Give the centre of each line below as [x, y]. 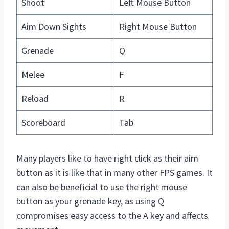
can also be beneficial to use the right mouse [102, 187]
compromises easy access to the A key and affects [112, 216]
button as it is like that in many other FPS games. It [114, 173]
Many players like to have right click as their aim [107, 158]
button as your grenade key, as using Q [90, 201]
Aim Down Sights [54, 27]
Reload [35, 99]
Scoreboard [43, 123]
